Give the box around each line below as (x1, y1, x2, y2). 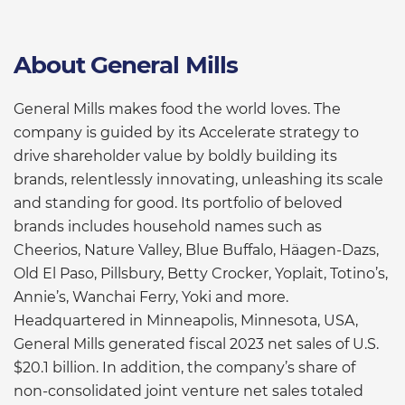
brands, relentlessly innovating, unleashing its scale (14, 170, 383, 188)
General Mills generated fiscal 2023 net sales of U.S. (14, 334, 379, 353)
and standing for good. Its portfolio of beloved (14, 193, 343, 212)
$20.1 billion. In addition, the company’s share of (14, 358, 355, 376)
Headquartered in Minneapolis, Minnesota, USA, (14, 311, 358, 329)
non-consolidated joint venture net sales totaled (14, 381, 363, 400)
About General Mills (14, 50, 238, 80)
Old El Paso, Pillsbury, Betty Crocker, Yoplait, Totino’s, (14, 264, 388, 282)
